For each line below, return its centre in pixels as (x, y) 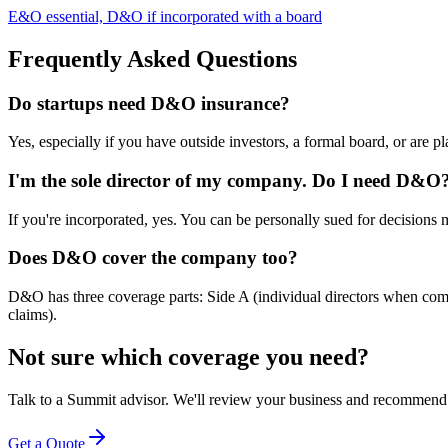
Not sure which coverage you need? (188, 357)
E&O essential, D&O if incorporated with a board (165, 16)
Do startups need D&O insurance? (149, 103)
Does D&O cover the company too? (153, 258)
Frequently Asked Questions (152, 58)
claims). (32, 315)
